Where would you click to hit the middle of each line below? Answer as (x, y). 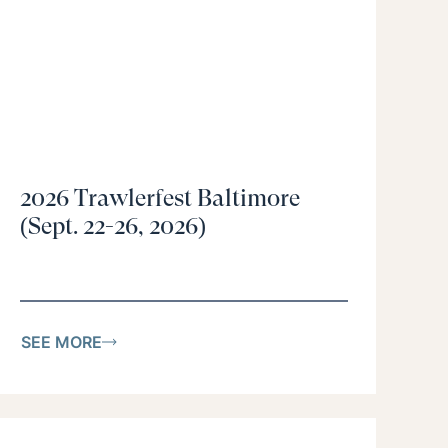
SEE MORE (61, 341)
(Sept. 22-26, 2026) (113, 226)
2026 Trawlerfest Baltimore (160, 198)
